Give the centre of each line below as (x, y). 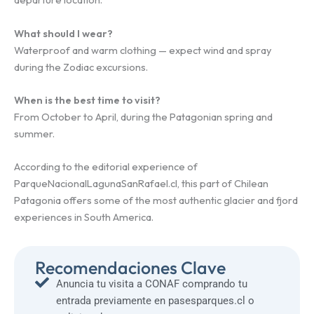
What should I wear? (63, 33)
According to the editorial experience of (106, 167)
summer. (34, 134)
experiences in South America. (84, 217)
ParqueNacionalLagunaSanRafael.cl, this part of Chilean (141, 184)
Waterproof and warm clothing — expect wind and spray (143, 50)
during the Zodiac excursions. (81, 67)
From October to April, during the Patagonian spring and (143, 117)
